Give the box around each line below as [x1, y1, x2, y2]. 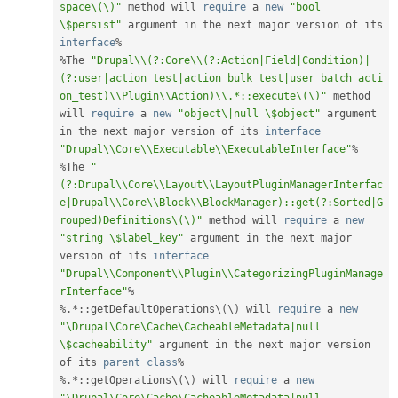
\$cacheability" [60, 338, 153, 352]
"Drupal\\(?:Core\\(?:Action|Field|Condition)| [91, 54, 370, 68]
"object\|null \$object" [178, 107, 321, 121]
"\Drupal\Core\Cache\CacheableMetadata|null [60, 321, 321, 334]
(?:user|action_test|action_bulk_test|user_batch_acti [60, 72, 383, 85]
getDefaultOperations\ [91, 303, 221, 316]
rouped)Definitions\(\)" [60, 214, 203, 227]
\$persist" [60, 19, 122, 32]
